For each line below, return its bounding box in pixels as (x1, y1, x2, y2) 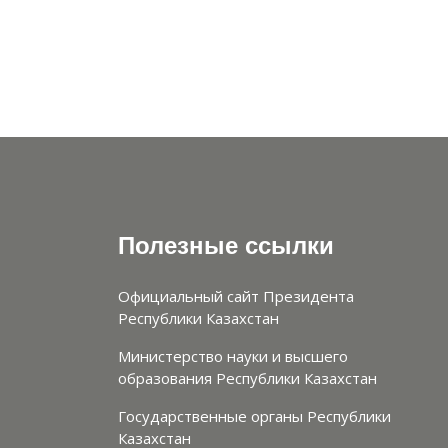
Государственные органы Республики (118, 406, 391, 427)
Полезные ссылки (118, 232, 334, 261)
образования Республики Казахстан (118, 368, 377, 389)
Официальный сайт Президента (118, 286, 354, 307)
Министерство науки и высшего (118, 346, 348, 367)
